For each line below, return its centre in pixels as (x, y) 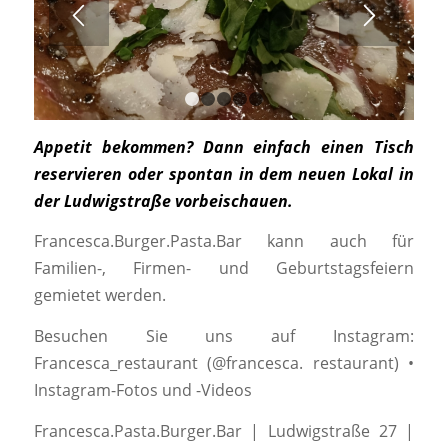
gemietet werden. (99, 295)
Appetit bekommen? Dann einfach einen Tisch (224, 146)
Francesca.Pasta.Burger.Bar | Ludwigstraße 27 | (224, 430)
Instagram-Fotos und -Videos (142, 389)
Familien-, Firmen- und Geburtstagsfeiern (224, 268)
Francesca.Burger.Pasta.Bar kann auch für (224, 241)
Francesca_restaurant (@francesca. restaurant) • (224, 362)
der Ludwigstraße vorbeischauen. (163, 200)
